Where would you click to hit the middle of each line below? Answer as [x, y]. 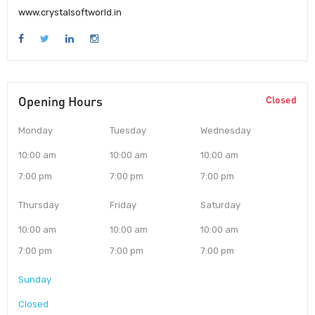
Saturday [221, 205]
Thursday [39, 205]
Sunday [35, 279]
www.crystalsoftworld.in [70, 12]
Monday [36, 130]
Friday [123, 205]
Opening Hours [60, 101]
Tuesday [128, 130]
